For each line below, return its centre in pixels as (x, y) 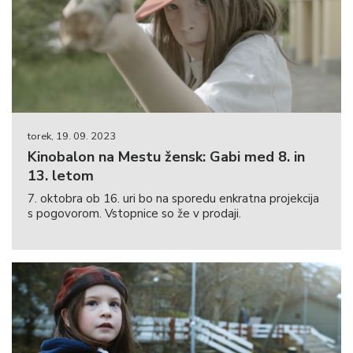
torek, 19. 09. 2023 (72, 137)
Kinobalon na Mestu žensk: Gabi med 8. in (166, 157)
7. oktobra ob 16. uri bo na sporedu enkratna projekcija (173, 199)
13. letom (61, 176)
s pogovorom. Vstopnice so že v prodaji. (134, 214)
